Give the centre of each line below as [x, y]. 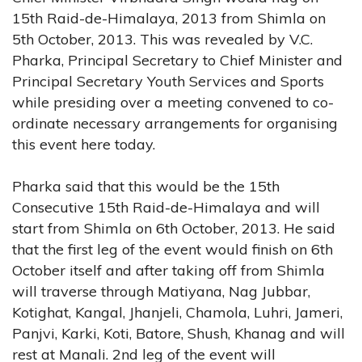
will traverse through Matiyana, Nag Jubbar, [161, 291]
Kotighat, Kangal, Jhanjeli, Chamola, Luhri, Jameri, [177, 312]
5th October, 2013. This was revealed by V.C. [162, 39]
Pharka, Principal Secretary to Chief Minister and [177, 60]
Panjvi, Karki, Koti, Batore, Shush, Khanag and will [179, 333]
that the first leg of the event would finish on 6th [173, 249]
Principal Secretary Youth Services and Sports [168, 81]
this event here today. [84, 144]
